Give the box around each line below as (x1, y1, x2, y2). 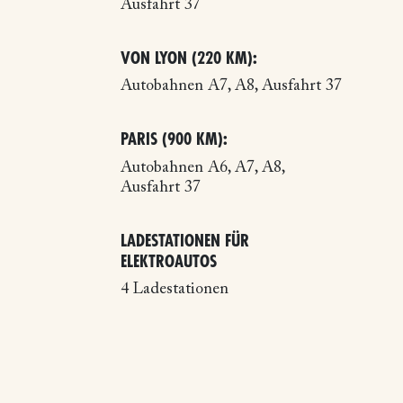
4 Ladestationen (121, 282, 229, 298)
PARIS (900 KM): (121, 130, 228, 148)
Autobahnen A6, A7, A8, (121, 159, 285, 176)
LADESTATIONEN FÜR (121, 231, 250, 249)
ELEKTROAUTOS (121, 252, 218, 270)
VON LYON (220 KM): (121, 49, 258, 67)
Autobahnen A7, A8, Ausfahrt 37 (121, 78, 343, 94)
